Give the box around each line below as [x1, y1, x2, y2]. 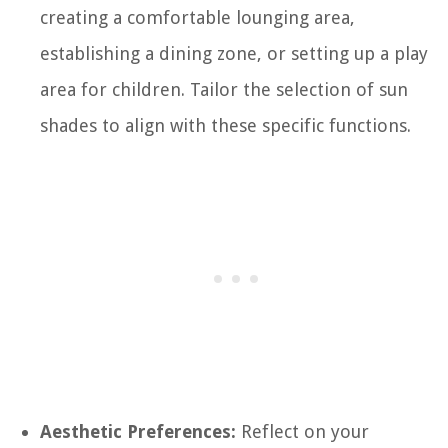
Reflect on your [236, 420, 369, 442]
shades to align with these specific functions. [40, 114, 411, 136]
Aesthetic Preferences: [40, 420, 236, 442]
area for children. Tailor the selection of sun [40, 78, 408, 100]
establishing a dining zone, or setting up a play [40, 42, 428, 64]
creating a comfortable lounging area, [40, 6, 355, 28]
